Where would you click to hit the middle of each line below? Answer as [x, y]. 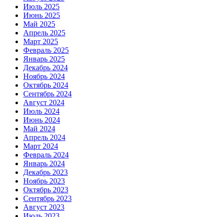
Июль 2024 [41, 111]
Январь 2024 [44, 163]
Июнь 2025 [42, 15]
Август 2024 [44, 102]
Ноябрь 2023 [44, 181]
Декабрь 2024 [46, 67]
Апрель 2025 [44, 32]
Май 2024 [39, 128]
